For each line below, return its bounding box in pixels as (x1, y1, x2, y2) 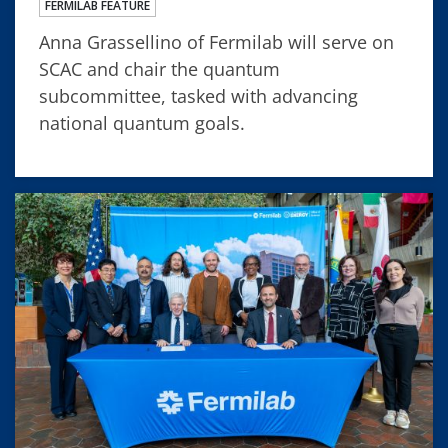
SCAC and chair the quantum (39, 56, 280, 81)
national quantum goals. (39, 110, 245, 135)
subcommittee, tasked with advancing (39, 83, 358, 108)
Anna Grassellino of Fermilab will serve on (39, 29, 394, 54)
